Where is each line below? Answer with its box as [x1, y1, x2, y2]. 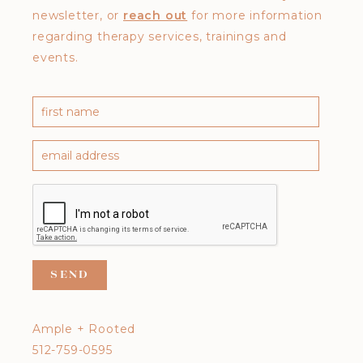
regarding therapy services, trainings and [32, 29, 287, 44]
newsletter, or [32, 8, 124, 23]
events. [32, 50, 79, 65]
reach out [123, 8, 188, 23]
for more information [187, 8, 323, 23]
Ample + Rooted [32, 321, 136, 336]
